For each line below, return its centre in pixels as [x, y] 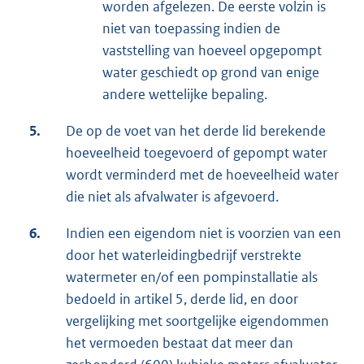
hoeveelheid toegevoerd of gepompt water [197, 153]
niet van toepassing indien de [191, 29]
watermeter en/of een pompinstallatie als [192, 277]
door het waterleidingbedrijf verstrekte [184, 256]
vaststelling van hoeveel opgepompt [212, 51]
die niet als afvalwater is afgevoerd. [172, 197]
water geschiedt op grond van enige [211, 73]
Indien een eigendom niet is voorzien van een [204, 234]
